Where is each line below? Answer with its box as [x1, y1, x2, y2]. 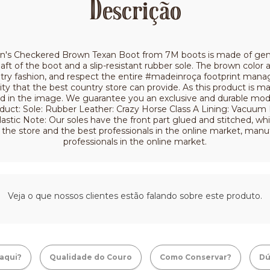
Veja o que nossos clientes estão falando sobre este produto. [8, 190, 262, 202]
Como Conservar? [160, 253, 231, 262]
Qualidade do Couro [49, 253, 132, 262]
